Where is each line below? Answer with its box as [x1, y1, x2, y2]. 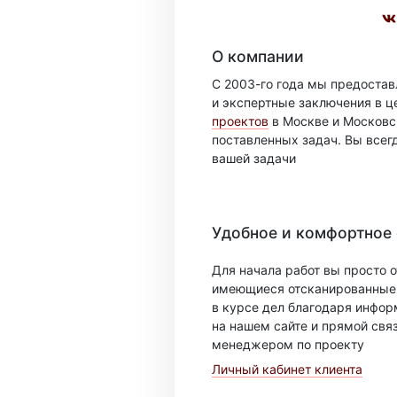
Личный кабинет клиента [212, 362, 362, 377]
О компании [212, 46, 304, 66]
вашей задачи [212, 151, 296, 166]
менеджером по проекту [212, 337, 364, 352]
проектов [212, 113, 269, 128]
